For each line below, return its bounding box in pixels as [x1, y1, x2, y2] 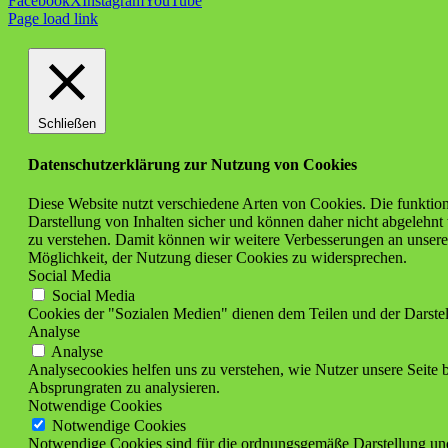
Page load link [8, 10, 98, 28]
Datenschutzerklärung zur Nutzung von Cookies [28, 155, 357, 173]
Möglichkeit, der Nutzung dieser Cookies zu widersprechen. [28, 248, 407, 266]
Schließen [38, 116, 96, 132]
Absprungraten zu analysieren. [28, 378, 220, 396]
